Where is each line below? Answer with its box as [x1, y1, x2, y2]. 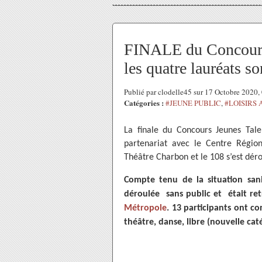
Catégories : [124, 97, 164, 108]
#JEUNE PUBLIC [166, 98, 221, 108]
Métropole [124, 204, 167, 213]
